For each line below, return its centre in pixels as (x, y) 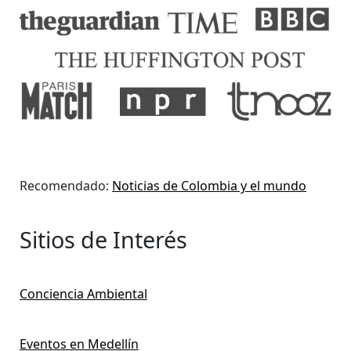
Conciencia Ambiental (83, 294)
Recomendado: (66, 186)
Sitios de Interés (103, 240)
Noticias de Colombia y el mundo (209, 186)
